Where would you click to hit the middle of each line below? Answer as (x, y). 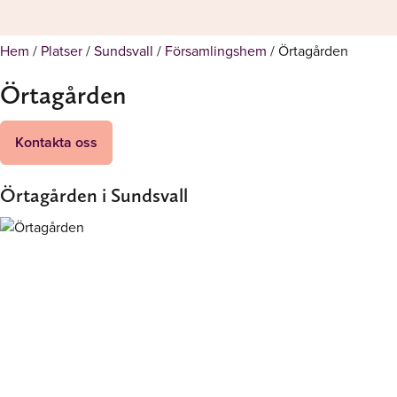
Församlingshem (216, 51)
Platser (62, 51)
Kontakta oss (56, 142)
